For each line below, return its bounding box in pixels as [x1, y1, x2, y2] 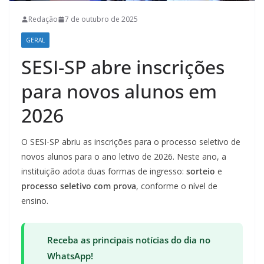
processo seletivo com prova [21, 180, 136, 192]
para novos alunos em [21, 78, 217, 104]
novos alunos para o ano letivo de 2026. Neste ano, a [21, 151, 226, 163]
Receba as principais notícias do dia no [47, 234, 210, 246]
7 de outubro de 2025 [65, 14, 138, 25]
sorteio [186, 166, 215, 177]
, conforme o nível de [136, 180, 217, 192]
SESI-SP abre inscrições [21, 54, 225, 80]
